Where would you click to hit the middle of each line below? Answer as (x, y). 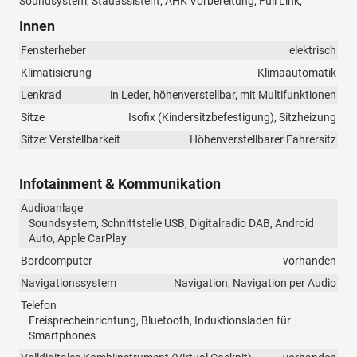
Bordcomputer (57, 261)
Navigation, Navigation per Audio (255, 283)
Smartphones (62, 336)
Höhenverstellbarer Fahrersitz (263, 140)
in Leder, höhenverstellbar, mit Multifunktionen (223, 95)
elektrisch (313, 51)
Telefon (39, 306)
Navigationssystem (69, 283)
